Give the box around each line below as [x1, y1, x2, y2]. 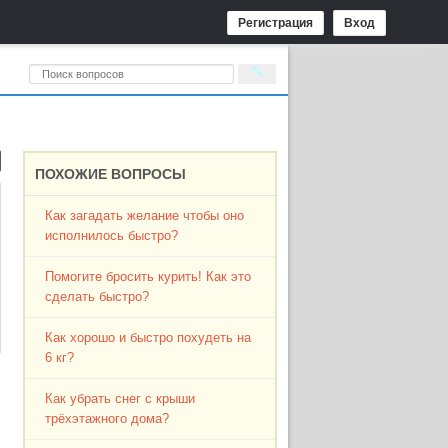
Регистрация [238, 16, 313, 30]
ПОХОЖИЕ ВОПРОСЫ [35, 166, 187, 182]
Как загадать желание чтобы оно [45, 208, 245, 223]
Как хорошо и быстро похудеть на [45, 330, 252, 345]
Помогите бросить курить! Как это [45, 269, 252, 284]
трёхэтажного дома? [45, 411, 170, 426]
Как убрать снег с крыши [45, 391, 196, 406]
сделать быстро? [45, 289, 150, 304]
